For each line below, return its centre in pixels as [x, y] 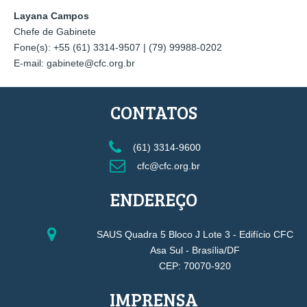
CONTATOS [153, 112]
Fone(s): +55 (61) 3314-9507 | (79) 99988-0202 [118, 48]
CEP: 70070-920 [195, 266]
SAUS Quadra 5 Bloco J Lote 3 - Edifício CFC [195, 235]
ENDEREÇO [153, 199]
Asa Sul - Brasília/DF [195, 250]
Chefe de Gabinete [55, 32]
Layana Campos [51, 16]
